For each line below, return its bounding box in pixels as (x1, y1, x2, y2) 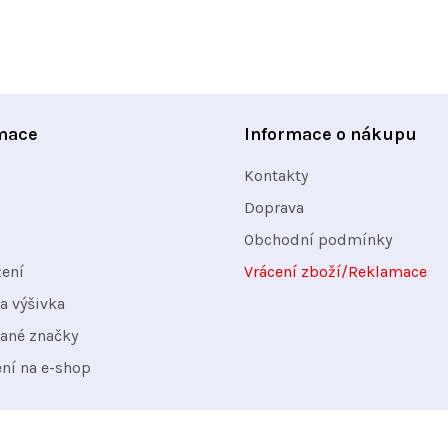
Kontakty (244, 165, 308, 185)
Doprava (244, 197, 304, 217)
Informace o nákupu (244, 122, 417, 145)
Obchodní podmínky (244, 229, 392, 249)
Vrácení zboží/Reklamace (244, 261, 427, 281)
